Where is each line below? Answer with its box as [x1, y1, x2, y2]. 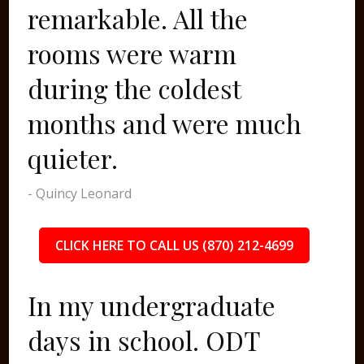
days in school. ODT [28, 323, 261, 357]
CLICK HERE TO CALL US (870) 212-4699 [54, 236, 293, 254]
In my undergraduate [28, 288, 276, 323]
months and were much [28, 106, 302, 141]
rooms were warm [28, 36, 237, 71]
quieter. [28, 141, 119, 175]
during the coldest [28, 71, 241, 106]
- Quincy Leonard [28, 184, 132, 202]
